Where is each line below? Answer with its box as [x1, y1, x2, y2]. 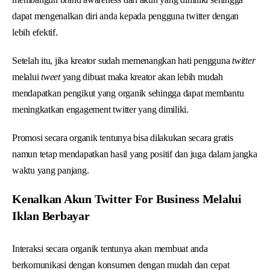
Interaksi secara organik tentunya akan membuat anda [12, 243, 208, 254]
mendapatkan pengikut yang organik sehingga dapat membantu [12, 87, 244, 98]
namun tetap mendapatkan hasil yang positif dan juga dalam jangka [12, 148, 257, 159]
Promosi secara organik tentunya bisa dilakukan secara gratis [12, 132, 233, 143]
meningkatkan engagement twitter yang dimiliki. [12, 104, 189, 115]
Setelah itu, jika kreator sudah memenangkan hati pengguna [12, 55, 230, 66]
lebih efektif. [12, 27, 58, 37]
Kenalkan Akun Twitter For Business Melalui [12, 192, 242, 206]
